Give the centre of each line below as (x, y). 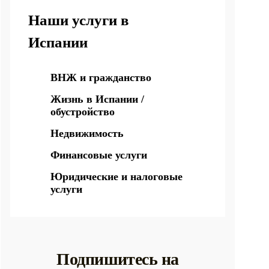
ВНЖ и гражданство (101, 77)
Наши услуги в (79, 20)
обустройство (83, 112)
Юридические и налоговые (116, 177)
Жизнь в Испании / (97, 99)
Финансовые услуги (99, 155)
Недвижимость (87, 133)
